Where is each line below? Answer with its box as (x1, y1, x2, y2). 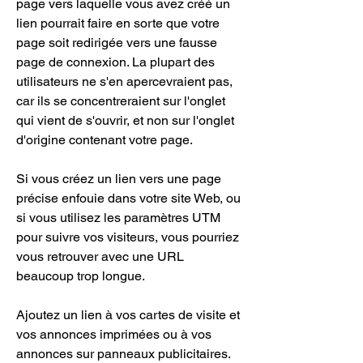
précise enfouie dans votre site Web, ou (16, 190, 241, 206)
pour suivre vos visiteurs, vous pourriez (16, 229, 239, 245)
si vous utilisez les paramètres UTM (16, 210, 220, 225)
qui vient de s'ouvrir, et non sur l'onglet (16, 113, 234, 128)
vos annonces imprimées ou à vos (16, 327, 211, 342)
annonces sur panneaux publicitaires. (16, 346, 230, 361)
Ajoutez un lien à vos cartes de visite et (16, 307, 240, 322)
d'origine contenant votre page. (16, 132, 193, 147)
